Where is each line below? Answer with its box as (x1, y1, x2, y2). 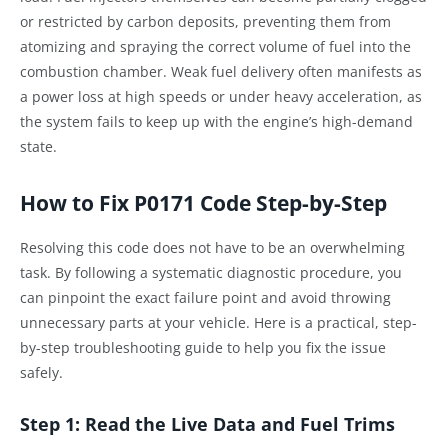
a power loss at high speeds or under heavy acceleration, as (20, 87, 422, 107)
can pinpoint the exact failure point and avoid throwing (20, 287, 391, 307)
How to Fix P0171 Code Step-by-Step (20, 188, 387, 217)
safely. (20, 362, 63, 382)
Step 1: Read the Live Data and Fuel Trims (20, 411, 395, 436)
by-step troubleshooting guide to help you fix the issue (20, 337, 386, 357)
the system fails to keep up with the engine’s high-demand (20, 112, 413, 132)
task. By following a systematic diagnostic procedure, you (20, 262, 402, 282)
